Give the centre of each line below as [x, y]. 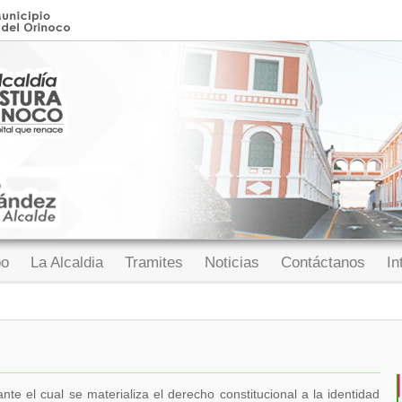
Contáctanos [323, 262]
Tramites [154, 262]
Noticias [232, 262]
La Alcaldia [67, 262]
